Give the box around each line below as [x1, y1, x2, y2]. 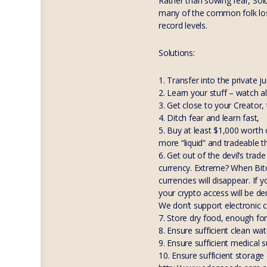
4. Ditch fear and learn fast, [159, 112, 260, 123]
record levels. [159, 20, 207, 31]
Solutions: [159, 47, 195, 58]
